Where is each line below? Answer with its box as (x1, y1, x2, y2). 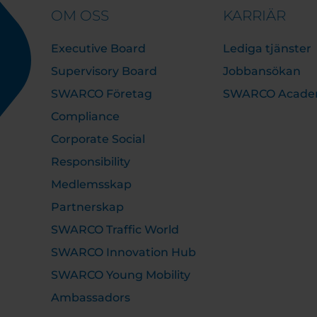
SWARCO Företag (51, 87, 152, 100)
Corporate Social (51, 132, 145, 146)
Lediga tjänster (222, 42, 311, 55)
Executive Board (51, 42, 146, 55)
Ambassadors (51, 291, 130, 304)
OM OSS (51, 7, 109, 24)
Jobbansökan (222, 64, 301, 78)
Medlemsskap (51, 178, 132, 191)
